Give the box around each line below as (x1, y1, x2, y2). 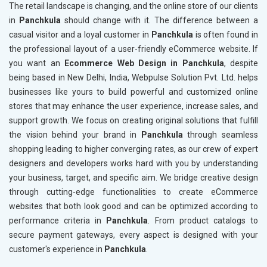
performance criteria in (9, 215, 107, 225)
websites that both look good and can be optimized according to (9, 201, 258, 211)
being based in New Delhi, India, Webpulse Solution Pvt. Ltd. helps (9, 72, 258, 82)
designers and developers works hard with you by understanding (9, 158, 258, 168)
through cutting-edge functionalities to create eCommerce (9, 187, 258, 197)
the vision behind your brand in (9, 129, 141, 139)
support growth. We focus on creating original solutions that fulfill (9, 115, 258, 125)
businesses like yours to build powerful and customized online (9, 86, 258, 97)
